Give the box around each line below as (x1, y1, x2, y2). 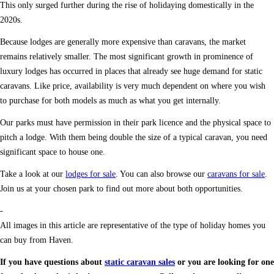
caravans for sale (207, 169, 265, 179)
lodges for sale (65, 169, 116, 179)
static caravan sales (105, 257, 175, 267)
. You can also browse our (116, 169, 207, 179)
